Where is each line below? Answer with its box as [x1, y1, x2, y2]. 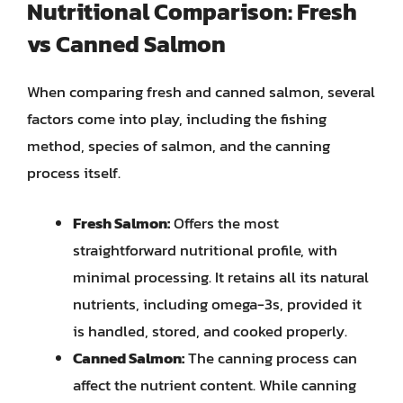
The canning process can [184, 345, 357, 370]
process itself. [27, 161, 121, 184]
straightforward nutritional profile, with [73, 237, 337, 262]
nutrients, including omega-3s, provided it [73, 291, 362, 316]
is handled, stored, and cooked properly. [73, 318, 347, 343]
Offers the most [170, 210, 279, 235]
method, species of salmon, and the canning [27, 134, 330, 157]
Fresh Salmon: [73, 210, 170, 235]
